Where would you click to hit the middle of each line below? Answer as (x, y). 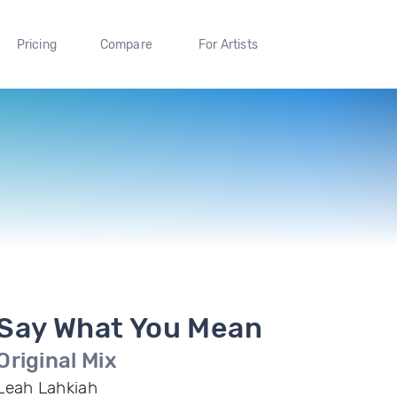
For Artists (228, 44)
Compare (126, 44)
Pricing (36, 44)
